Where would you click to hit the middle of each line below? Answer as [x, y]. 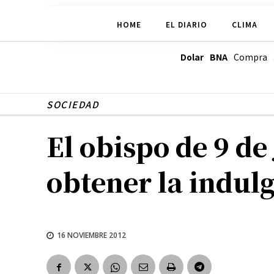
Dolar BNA [204, 57]
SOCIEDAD [72, 105]
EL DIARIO [186, 24]
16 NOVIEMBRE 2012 [91, 235]
